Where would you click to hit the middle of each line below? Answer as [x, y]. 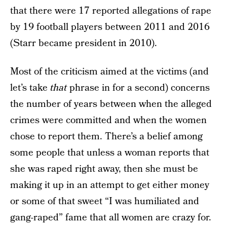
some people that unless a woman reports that [110, 153]
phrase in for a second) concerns [138, 88]
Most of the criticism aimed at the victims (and [109, 72]
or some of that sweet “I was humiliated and [105, 201]
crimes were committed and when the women [108, 120]
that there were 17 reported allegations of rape [111, 11]
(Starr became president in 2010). [84, 43]
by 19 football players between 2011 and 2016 [110, 27]
